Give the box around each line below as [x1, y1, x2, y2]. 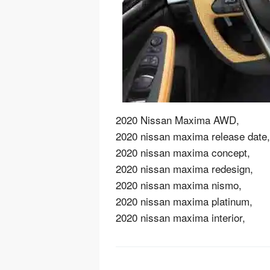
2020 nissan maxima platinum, [116, 193, 253, 209]
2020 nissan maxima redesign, [116, 161, 253, 176]
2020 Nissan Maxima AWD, [116, 112, 239, 127]
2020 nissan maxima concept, [116, 145, 250, 160]
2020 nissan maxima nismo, [116, 177, 242, 192]
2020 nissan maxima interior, [116, 210, 245, 225]
